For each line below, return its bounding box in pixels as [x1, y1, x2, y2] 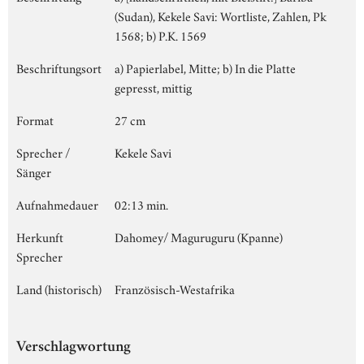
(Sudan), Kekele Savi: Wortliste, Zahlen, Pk [115, 6, 327, 24]
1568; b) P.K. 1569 [115, 25, 206, 44]
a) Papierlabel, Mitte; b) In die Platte [115, 58, 296, 76]
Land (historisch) [16, 279, 102, 297]
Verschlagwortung [16, 340, 131, 356]
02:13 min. [115, 194, 168, 213]
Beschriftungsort [16, 58, 102, 76]
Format [16, 110, 54, 128]
